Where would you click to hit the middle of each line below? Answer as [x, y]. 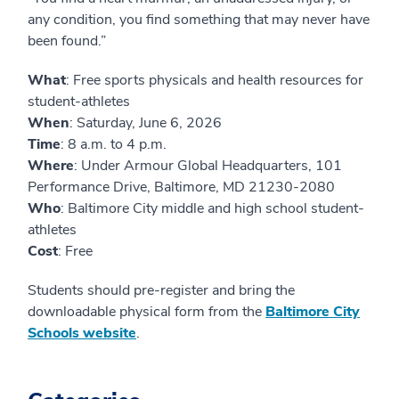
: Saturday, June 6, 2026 [146, 123]
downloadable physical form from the [147, 312]
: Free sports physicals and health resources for [215, 80]
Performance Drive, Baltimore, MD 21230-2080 [181, 187]
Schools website [82, 333]
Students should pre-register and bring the [161, 290]
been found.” [67, 41]
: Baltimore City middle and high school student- [212, 208]
